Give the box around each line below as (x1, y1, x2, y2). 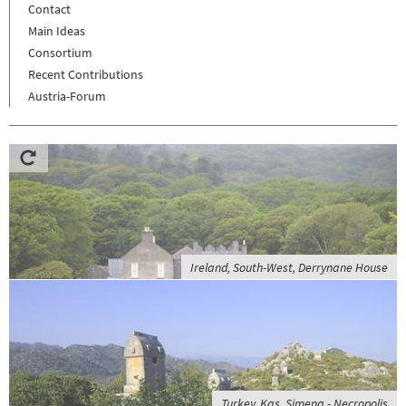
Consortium (28, 43, 92, 61)
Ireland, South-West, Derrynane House (190, 258, 388, 275)
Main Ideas (28, 22, 85, 39)
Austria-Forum (28, 87, 106, 104)
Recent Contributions (28, 65, 143, 82)
